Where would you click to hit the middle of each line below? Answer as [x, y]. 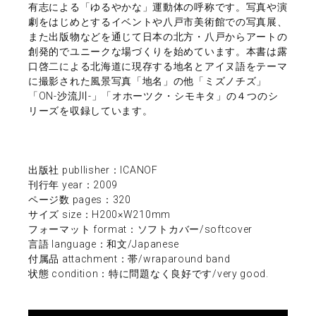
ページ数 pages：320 [80, 200]
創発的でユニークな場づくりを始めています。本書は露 [158, 52]
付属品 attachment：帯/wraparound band [129, 259]
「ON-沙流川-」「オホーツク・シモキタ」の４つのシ [153, 96]
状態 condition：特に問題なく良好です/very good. [148, 274]
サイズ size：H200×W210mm [99, 215]
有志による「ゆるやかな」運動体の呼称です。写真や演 [158, 7]
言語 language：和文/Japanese [104, 244]
